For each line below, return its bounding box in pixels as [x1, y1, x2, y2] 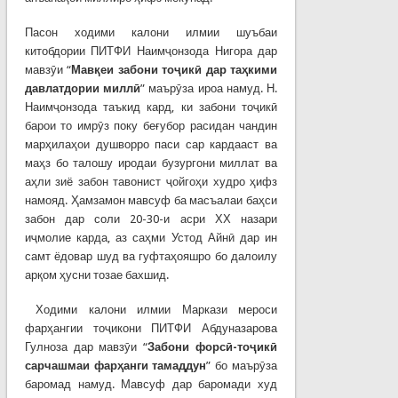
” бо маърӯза [206, 358, 278, 372]
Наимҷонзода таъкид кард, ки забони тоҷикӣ [24, 99, 278, 114]
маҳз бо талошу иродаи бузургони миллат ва [24, 155, 278, 170]
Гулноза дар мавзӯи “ [24, 339, 148, 354]
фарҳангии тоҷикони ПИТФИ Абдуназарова [24, 321, 278, 335]
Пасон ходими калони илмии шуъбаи [24, 25, 278, 39]
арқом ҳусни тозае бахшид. [24, 267, 169, 282]
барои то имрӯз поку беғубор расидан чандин [24, 118, 278, 132]
